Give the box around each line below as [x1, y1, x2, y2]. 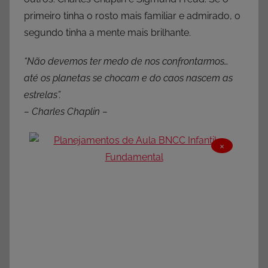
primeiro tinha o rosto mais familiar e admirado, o [24, 10, 240, 22]
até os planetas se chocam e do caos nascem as [24, 72, 233, 84]
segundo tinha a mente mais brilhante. [24, 27, 191, 39]
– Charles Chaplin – [24, 106, 108, 118]
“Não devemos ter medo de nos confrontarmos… [24, 56, 229, 68]
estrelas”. [24, 89, 61, 101]
